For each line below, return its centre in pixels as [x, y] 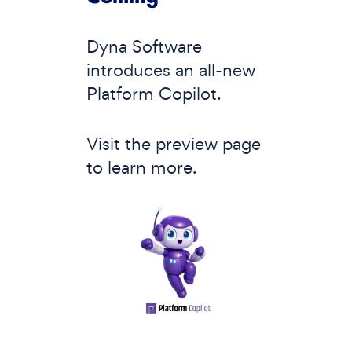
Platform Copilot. [154, 94]
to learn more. [142, 168]
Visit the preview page [174, 144]
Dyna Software [144, 47]
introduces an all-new [171, 70]
